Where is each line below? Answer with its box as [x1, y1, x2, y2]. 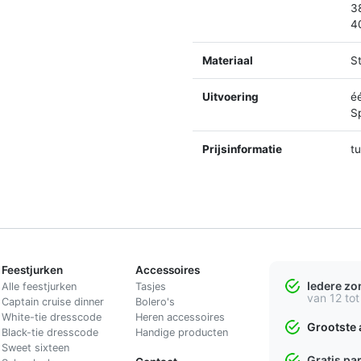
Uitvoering [202, 89, 259, 103]
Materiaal [202, 53, 253, 67]
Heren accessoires [135, 310, 225, 323]
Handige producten [135, 326, 228, 338]
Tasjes [135, 280, 166, 293]
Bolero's [135, 295, 175, 308]
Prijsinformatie [202, 142, 282, 156]
